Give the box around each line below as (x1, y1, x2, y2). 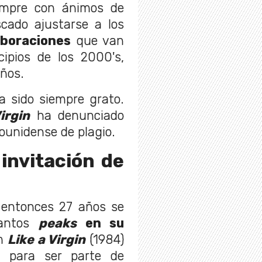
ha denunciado (30, 108, 125, 123)
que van (71, 33, 125, 48)
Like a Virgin (8, 232, 86, 247)
